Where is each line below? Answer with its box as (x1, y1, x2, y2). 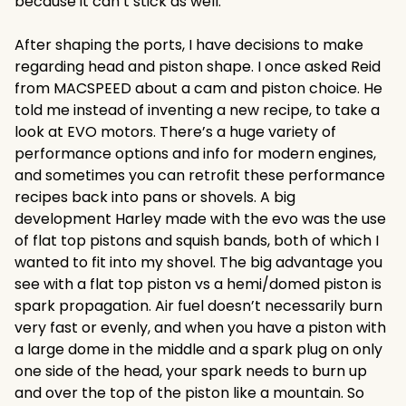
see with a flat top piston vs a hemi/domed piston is (14, 274, 382, 295)
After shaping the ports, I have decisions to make (14, 34, 363, 55)
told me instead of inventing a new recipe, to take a (14, 100, 380, 121)
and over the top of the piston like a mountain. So (14, 382, 364, 403)
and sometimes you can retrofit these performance (14, 165, 385, 186)
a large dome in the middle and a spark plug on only (14, 339, 382, 360)
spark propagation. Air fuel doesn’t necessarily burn (14, 295, 382, 316)
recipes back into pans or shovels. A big (14, 187, 295, 208)
